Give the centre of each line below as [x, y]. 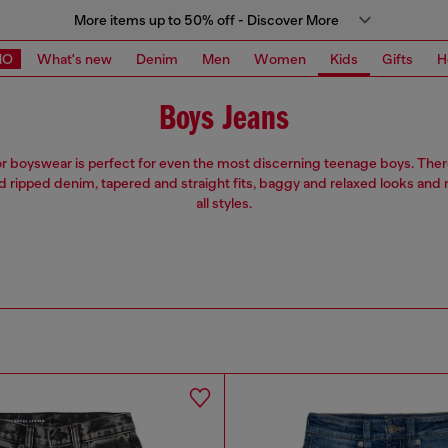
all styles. [224, 203]
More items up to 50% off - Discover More [206, 20]
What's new [74, 58]
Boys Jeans [224, 120]
